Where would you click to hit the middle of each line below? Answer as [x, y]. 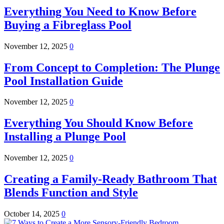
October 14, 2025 [33, 214]
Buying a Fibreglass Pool [68, 25]
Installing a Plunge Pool [65, 137]
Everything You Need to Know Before [100, 11]
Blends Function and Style [71, 193]
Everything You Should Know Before [98, 123]
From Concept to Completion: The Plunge [112, 67]
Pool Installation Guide [63, 81]
